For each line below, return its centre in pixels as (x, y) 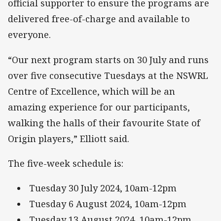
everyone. (29, 35)
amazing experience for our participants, (99, 107)
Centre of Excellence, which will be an (92, 91)
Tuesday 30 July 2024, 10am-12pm (103, 188)
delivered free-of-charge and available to (99, 19)
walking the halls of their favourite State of (104, 123)
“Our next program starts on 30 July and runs (108, 59)
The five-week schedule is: (66, 163)
